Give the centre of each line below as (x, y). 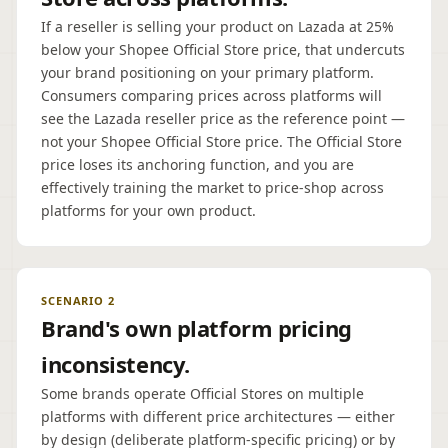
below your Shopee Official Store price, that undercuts (223, 49)
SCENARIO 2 (78, 300)
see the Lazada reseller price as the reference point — (223, 118)
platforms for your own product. (148, 210)
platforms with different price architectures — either (218, 416)
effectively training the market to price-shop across (212, 187)
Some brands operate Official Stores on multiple (202, 393)
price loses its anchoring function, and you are (197, 164)
